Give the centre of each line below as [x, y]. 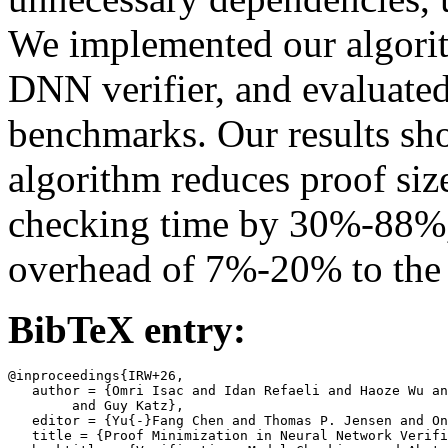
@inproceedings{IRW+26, [96, 375]
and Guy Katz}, [40, 405]
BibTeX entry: [127, 329]
